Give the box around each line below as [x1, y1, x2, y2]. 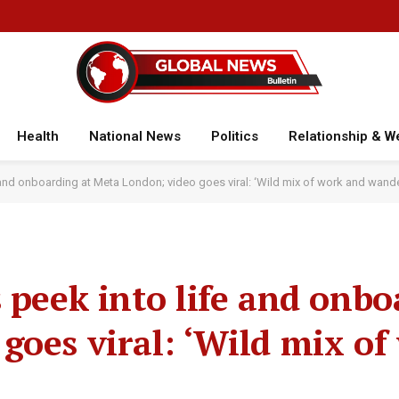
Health [16, 128, 59, 144]
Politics [210, 128, 258, 144]
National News [88, 128, 181, 144]
